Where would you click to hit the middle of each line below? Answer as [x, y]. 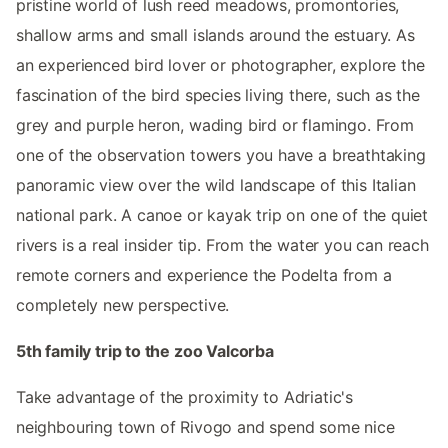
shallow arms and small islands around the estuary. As [215, 35]
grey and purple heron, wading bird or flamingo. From [215, 125]
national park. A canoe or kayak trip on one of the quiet [222, 215]
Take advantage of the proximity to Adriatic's [185, 397]
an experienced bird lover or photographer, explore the [220, 65]
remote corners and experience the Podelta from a [204, 275]
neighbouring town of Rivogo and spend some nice [205, 427]
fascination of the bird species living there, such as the [218, 95]
